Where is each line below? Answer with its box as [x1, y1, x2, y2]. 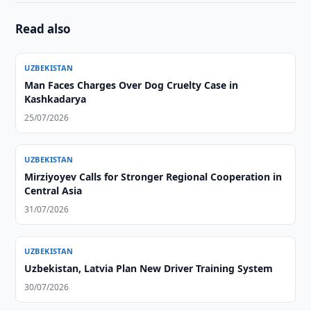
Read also [15, 21, 72, 37]
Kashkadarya [24, 92, 87, 106]
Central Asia [24, 184, 83, 197]
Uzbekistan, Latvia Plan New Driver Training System [24, 262, 274, 275]
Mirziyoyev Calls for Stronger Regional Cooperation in [24, 170, 283, 183]
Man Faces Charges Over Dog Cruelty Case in [24, 78, 239, 92]
